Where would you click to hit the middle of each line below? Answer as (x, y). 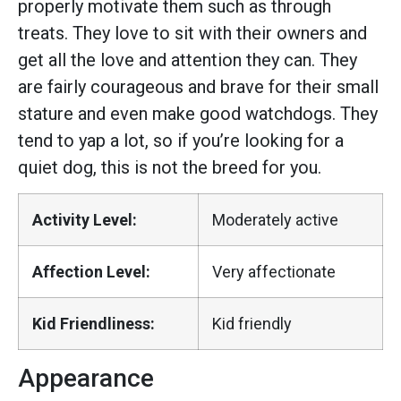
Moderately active (275, 219)
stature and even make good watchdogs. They (198, 113)
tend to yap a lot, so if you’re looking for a (181, 140)
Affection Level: (91, 271)
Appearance (86, 378)
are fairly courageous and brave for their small (198, 86)
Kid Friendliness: (94, 323)
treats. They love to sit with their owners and (192, 33)
